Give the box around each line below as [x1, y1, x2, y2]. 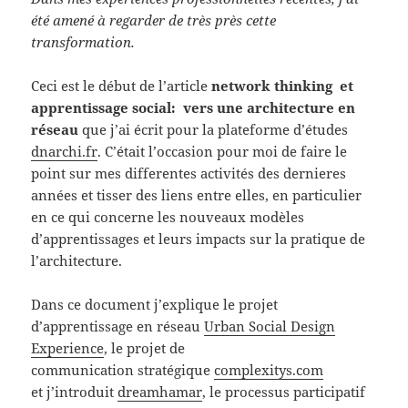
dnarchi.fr [31, 141, 98, 160]
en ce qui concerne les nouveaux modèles [31, 207, 305, 226]
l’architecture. [31, 250, 123, 270]
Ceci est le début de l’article [31, 76, 212, 95]
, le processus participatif [202, 382, 366, 401]
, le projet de [104, 338, 186, 357]
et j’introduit [31, 382, 118, 401]
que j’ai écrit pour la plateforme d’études [78, 119, 349, 138]
